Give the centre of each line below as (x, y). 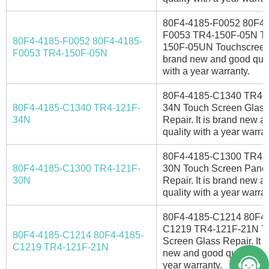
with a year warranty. (206, 71)
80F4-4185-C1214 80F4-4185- (78, 235)
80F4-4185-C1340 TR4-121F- (77, 107)
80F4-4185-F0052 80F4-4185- (77, 41)
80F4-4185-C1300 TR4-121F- (77, 168)
